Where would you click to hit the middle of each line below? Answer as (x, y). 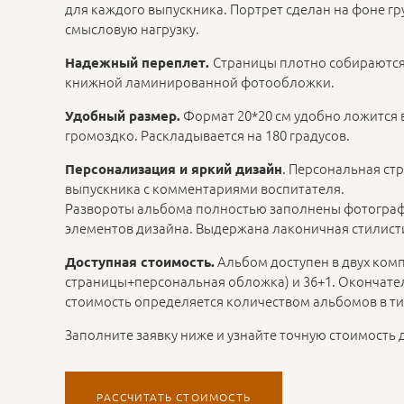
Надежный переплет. (139, 62)
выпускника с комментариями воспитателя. (205, 188)
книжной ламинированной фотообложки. (200, 81)
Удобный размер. (123, 115)
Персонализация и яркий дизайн (174, 168)
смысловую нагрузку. (132, 28)
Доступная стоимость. (140, 261)
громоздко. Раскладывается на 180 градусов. (207, 134)
